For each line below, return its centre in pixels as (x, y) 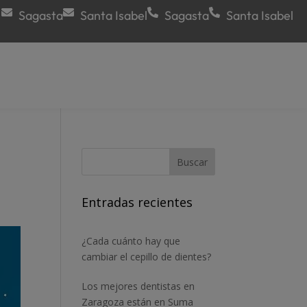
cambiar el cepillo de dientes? (147, 257)
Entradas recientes (137, 202)
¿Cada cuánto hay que (131, 241)
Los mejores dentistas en (138, 286)
